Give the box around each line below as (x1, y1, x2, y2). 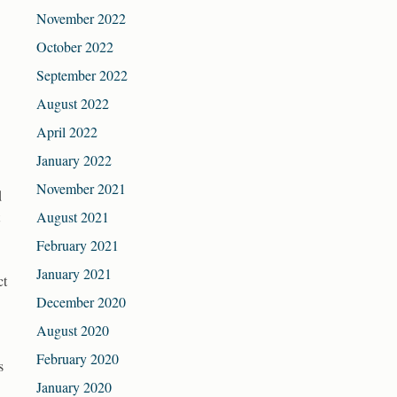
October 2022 (36, 37, 113, 57)
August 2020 (36, 321, 109, 340)
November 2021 (36, 179, 126, 198)
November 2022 (36, 9, 126, 28)
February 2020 (36, 349, 119, 369)
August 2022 (36, 94, 109, 113)
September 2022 (36, 66, 128, 85)
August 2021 (36, 207, 109, 227)
